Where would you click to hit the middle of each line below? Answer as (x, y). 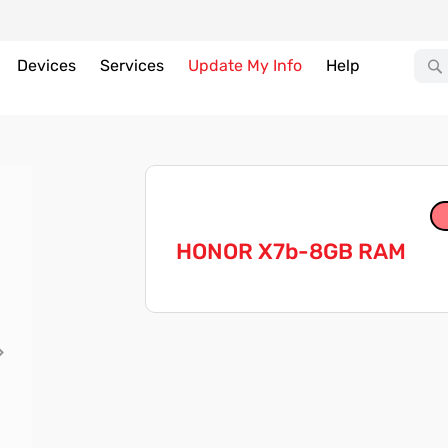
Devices (46, 65)
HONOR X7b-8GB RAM (290, 251)
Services (132, 65)
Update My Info (245, 65)
